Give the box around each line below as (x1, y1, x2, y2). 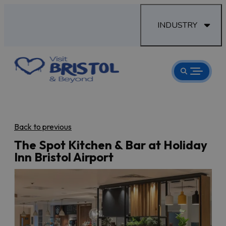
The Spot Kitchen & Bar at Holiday (14, 137, 207, 152)
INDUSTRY (157, 20, 197, 31)
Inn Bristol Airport (14, 149, 114, 164)
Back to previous (14, 121, 72, 132)
